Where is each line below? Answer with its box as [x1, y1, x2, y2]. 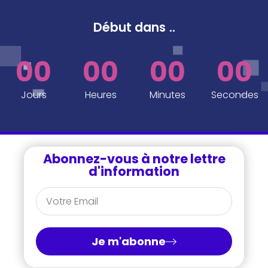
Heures [84, 87, 117, 102]
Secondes [211, 87, 258, 102]
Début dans [93, 18, 166, 36]
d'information [89, 162, 179, 180]
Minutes [150, 87, 185, 102]
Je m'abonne [92, 234, 166, 249]
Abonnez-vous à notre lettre [42, 150, 226, 167]
